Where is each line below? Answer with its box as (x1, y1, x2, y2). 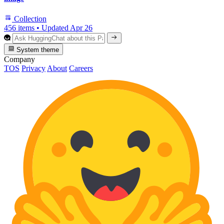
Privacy (21, 63, 45, 72)
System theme (14, 45, 59, 53)
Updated (41, 23, 70, 32)
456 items (4, 23, 34, 32)
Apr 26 (70, 23, 92, 32)
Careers (69, 63, 93, 72)
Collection (12, 14, 46, 23)
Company (4, 54, 35, 63)
